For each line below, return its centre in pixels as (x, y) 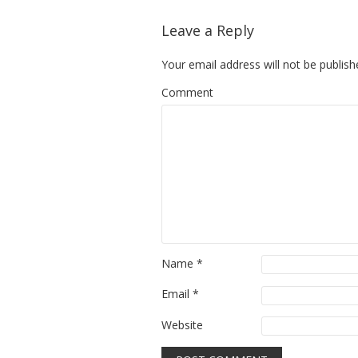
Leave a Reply (208, 30)
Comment (187, 92)
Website (182, 324)
